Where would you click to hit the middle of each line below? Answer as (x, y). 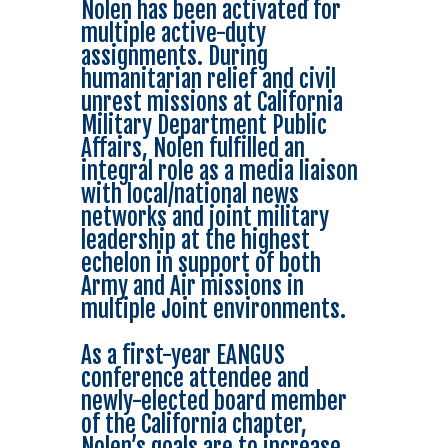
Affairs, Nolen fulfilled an (192, 149)
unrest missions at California (211, 103)
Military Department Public (203, 126)
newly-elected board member (213, 402)
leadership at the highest (195, 241)
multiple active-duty (173, 34)
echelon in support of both (200, 264)
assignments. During (174, 57)
